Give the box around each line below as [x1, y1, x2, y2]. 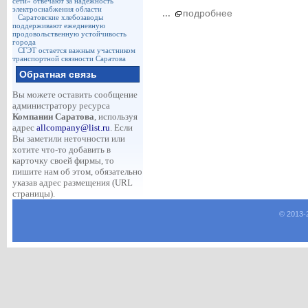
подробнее [182, 8, 232, 19]
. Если [109, 122, 133, 133]
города [12, 38, 36, 46]
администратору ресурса [12, 100, 110, 111]
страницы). [12, 188, 55, 199]
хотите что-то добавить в [12, 144, 111, 155]
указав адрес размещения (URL [12, 177, 133, 188]
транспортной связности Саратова [12, 54, 126, 63]
